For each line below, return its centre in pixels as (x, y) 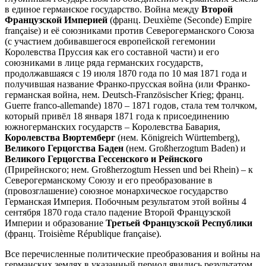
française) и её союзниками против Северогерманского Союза (129, 30)
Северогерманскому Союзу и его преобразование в (109, 180)
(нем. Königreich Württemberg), (178, 137)
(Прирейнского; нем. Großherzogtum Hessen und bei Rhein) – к (129, 169)
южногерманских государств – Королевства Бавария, (113, 126)
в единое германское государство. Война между (103, 9)
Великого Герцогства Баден (64, 148)
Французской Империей (56, 20)
